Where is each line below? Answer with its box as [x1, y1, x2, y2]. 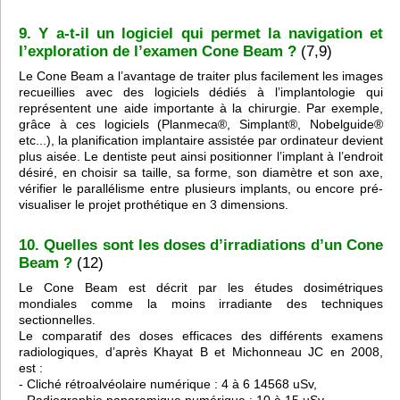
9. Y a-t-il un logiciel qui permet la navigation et [19, 25, 383, 43]
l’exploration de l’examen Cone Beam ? [19, 43, 296, 61]
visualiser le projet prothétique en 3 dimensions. [19, 197, 288, 212]
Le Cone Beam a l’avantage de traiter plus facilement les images [19, 69, 383, 84]
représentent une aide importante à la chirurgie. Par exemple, [19, 101, 383, 116]
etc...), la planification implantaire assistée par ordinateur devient [19, 133, 383, 148]
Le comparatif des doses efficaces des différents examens [19, 329, 383, 344]
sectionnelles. [19, 312, 96, 328]
